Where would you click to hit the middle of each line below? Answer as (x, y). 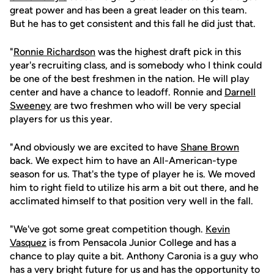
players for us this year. (61, 119)
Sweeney (31, 106)
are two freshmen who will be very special (146, 106)
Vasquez (28, 243)
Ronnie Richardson (54, 52)
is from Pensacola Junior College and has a (141, 243)
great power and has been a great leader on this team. (128, 10)
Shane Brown (210, 147)
